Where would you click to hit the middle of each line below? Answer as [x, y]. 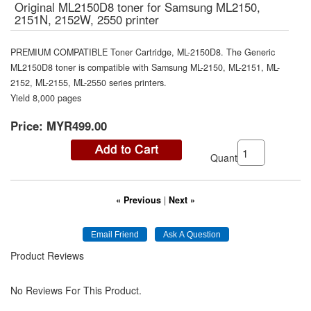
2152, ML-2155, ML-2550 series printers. [89, 83]
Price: [27, 126]
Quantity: [230, 158]
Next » [182, 200]
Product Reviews [47, 255]
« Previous [138, 200]
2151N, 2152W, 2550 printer [87, 19]
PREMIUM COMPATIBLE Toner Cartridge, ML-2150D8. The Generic [143, 52]
